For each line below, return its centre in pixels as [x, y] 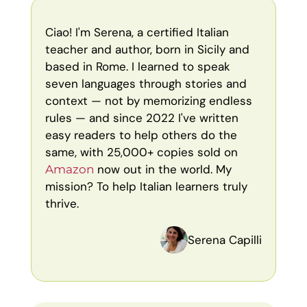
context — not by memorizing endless [148, 101]
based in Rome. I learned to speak [137, 66]
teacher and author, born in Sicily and [147, 49]
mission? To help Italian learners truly [146, 186]
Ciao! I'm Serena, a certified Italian [137, 32]
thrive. [62, 204]
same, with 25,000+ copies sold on [141, 152]
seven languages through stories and [146, 84]
